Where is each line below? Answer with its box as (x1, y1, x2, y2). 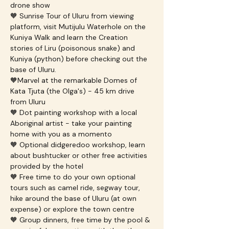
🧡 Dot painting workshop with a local (10, 108, 139, 117)
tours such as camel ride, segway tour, (10, 183, 142, 192)
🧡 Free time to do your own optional (10, 172, 138, 181)
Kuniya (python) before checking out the (10, 54, 149, 63)
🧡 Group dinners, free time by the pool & (10, 215, 152, 224)
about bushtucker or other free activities (10, 151, 149, 160)
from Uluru (10, 97, 45, 106)
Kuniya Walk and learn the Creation (10, 33, 130, 42)
